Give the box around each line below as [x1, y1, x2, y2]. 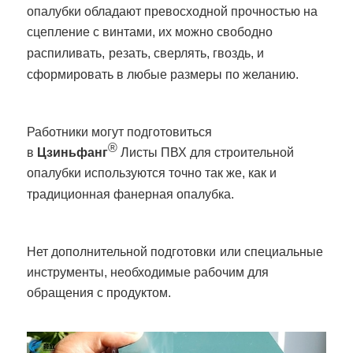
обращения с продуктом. [27, 285, 172, 299]
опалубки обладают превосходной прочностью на [27, 4, 318, 18]
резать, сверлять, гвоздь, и [109, 46, 265, 60]
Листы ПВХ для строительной [117, 145, 295, 159]
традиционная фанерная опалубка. [27, 187, 235, 201]
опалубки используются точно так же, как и [27, 165, 277, 180]
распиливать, [27, 46, 106, 60]
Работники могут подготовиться [27, 124, 213, 139]
